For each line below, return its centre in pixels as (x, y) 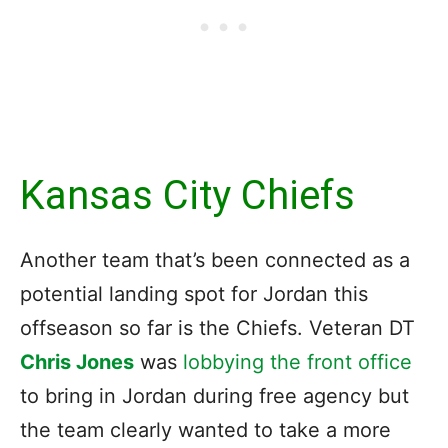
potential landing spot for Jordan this (194, 294)
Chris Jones (77, 362)
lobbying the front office (297, 362)
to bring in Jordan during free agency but (214, 396)
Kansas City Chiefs (187, 196)
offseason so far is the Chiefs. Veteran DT (217, 328)
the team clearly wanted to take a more (205, 430)
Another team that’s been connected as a (215, 260)
